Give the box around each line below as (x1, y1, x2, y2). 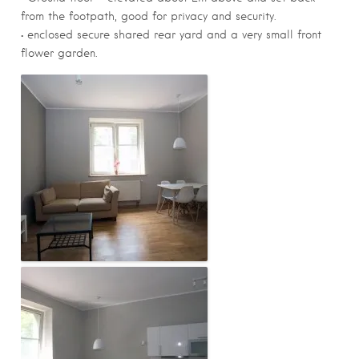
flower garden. (21, 46, 97, 59)
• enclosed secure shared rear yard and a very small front (21, 27, 321, 41)
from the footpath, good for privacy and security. (21, 9, 276, 22)
